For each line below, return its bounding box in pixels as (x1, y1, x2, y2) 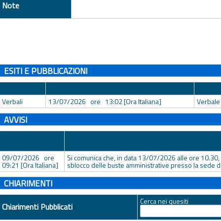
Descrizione (70, 135, 106, 146)
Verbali (2, 96, 23, 107)
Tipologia (4, 83, 32, 94)
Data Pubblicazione (51, 83, 108, 94)
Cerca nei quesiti (140, 195, 189, 206)
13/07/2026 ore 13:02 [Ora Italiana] (48, 96, 162, 107)
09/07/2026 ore (2, 152, 58, 163)
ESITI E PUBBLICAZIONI (3, 64, 87, 77)
